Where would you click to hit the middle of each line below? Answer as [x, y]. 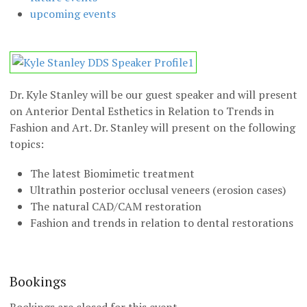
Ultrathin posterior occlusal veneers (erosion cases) [158, 190]
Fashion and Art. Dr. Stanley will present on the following [152, 128]
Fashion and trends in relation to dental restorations [162, 223]
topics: [27, 144]
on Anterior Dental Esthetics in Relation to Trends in [142, 111]
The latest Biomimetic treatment [112, 174]
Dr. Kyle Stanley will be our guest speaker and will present [153, 95]
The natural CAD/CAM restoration [116, 207]
